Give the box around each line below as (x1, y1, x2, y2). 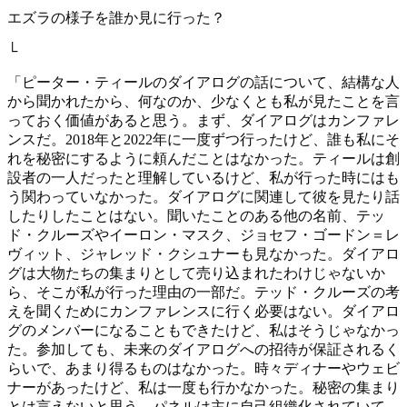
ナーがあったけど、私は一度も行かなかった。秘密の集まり (7, 380, 400, 396)
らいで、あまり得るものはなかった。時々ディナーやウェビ (7, 361, 400, 377)
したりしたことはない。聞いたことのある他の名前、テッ (7, 208, 385, 224)
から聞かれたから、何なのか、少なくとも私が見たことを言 (7, 94, 400, 110)
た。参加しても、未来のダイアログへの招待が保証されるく (7, 342, 400, 358)
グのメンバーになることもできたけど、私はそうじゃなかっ (7, 323, 400, 339)
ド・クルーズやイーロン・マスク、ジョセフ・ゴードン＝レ (7, 227, 400, 243)
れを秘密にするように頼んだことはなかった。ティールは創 (7, 151, 400, 167)
